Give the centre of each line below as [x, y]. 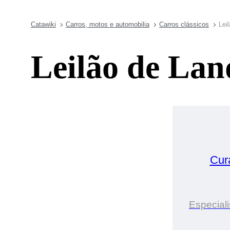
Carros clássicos [184, 24]
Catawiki [43, 24]
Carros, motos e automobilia [108, 24]
